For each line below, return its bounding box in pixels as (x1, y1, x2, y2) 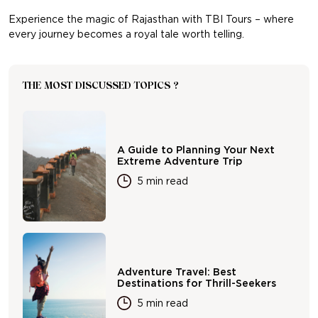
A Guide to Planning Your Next (117, 143, 275, 155)
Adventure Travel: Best (117, 266, 237, 278)
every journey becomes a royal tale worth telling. (9, 28, 244, 40)
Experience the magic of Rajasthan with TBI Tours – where (9, 13, 294, 26)
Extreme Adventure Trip (117, 155, 243, 167)
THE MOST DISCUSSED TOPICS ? (23, 82, 179, 92)
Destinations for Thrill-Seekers (117, 278, 277, 289)
